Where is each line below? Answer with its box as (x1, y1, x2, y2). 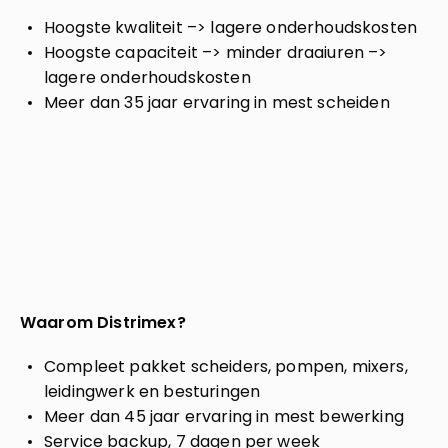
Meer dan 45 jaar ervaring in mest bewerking (44, 405, 404, 428)
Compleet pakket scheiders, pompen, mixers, (44, 355, 408, 378)
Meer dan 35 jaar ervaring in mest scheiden (44, 91, 390, 114)
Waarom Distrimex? (20, 311, 186, 334)
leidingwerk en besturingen (44, 380, 261, 403)
